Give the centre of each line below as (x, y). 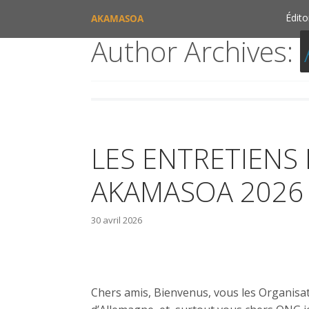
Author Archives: (196, 51)
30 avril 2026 (117, 220)
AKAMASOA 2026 (197, 191)
